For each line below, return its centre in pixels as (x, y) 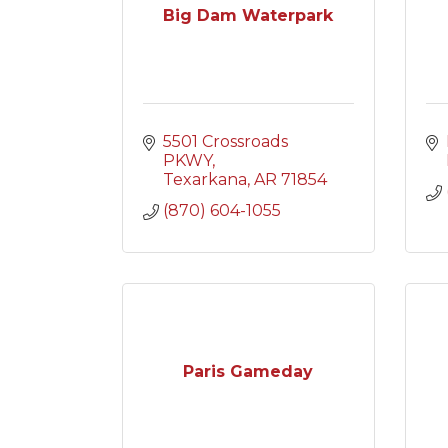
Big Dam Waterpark (248, 15)
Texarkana (205, 179)
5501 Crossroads (225, 141)
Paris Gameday (248, 371)
